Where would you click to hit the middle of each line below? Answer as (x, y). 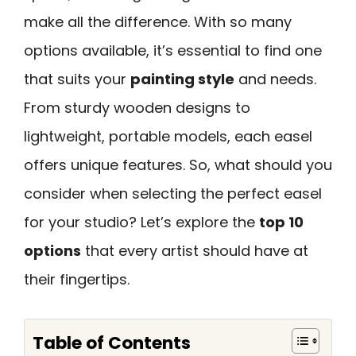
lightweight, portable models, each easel (168, 136)
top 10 (281, 222)
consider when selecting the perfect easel (173, 193)
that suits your (77, 79)
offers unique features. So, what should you (178, 165)
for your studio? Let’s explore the (141, 222)
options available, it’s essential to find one (173, 50)
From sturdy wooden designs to (137, 108)
